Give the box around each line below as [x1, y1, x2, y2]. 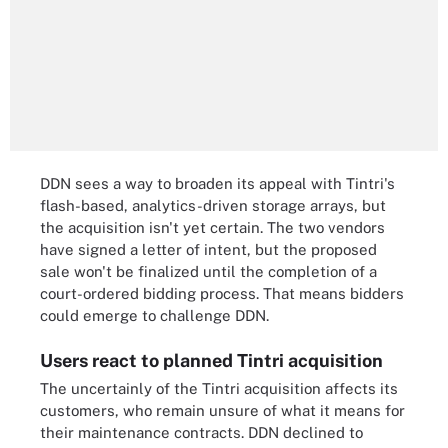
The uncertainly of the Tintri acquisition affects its [40, 379, 398, 397]
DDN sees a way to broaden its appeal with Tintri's [40, 175, 395, 192]
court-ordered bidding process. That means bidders [40, 285, 404, 302]
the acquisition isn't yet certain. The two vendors [40, 219, 385, 236]
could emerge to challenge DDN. [40, 307, 269, 324]
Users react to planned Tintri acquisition [40, 349, 383, 371]
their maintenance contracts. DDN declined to [40, 423, 363, 441]
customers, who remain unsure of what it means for [40, 401, 405, 419]
